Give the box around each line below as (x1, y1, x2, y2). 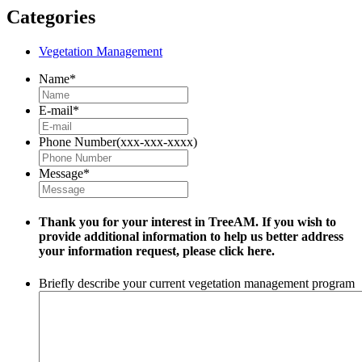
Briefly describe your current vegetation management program (39, 276, 355, 290)
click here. (219, 244, 275, 259)
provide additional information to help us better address (39, 229, 343, 244)
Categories (6, 6, 95, 28)
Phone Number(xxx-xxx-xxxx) (39, 134, 197, 149)
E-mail (39, 103, 73, 117)
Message (39, 166, 83, 180)
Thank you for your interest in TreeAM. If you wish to (39, 215, 336, 229)
